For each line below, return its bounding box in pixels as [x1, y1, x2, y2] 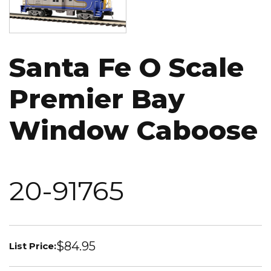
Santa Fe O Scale [9, 51, 244, 84]
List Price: [9, 240, 56, 252]
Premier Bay [9, 82, 184, 116]
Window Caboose [9, 114, 258, 147]
